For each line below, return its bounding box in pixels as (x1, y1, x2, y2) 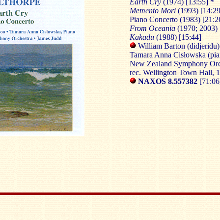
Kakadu (129, 33, 154, 41)
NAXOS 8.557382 (136, 77, 199, 85)
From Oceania (129, 24, 177, 32)
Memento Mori (129, 6, 176, 15)
